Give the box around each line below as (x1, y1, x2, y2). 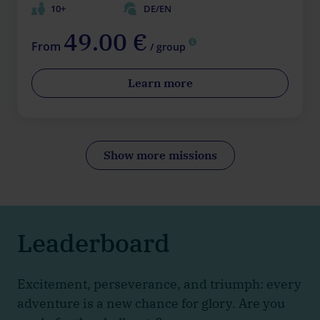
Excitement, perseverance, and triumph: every (17, 275, 301, 292)
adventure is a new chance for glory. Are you (17, 294, 285, 311)
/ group (147, 39, 189, 54)
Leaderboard (17, 226, 170, 259)
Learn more (127, 75, 193, 90)
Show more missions (103, 147, 217, 162)
